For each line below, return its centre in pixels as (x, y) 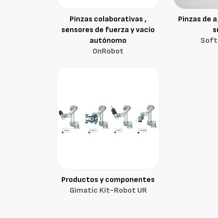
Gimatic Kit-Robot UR (108, 191)
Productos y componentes (108, 180)
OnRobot (108, 51)
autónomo (108, 41)
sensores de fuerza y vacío (108, 30)
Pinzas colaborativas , (108, 19)
